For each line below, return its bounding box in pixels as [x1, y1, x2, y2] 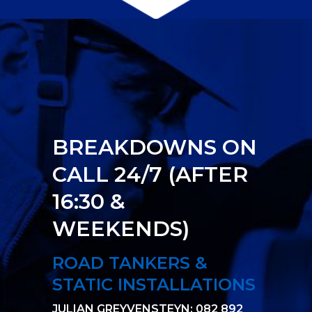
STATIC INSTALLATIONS [52, 274, 256, 295]
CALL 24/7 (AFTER [52, 162, 248, 188]
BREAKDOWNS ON [52, 134, 257, 161]
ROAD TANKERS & [52, 253, 208, 274]
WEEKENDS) [52, 216, 189, 242]
